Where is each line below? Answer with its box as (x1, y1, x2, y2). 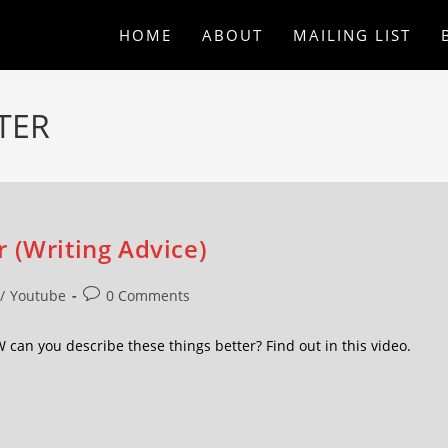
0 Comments (106, 286, 190, 305)
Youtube (10, 286, 66, 305)
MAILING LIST (293, 25, 411, 45)
